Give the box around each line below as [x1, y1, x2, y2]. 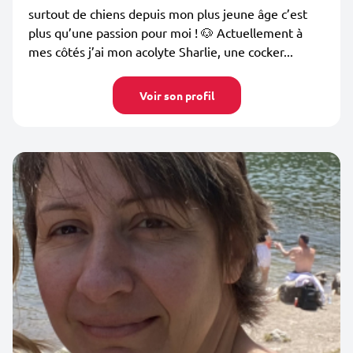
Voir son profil [139, 88, 214, 102]
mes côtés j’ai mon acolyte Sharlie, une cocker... [28, 43, 293, 59]
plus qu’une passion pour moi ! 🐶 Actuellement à [28, 24, 303, 40]
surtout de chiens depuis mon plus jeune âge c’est [28, 6, 307, 21]
